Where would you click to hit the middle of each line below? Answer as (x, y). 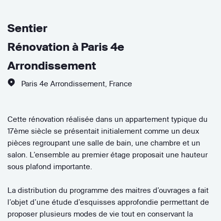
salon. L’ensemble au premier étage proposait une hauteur (108, 154)
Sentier (27, 28)
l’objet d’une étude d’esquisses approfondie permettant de (108, 202)
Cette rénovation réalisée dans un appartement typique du (108, 119)
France (121, 83)
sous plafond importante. (50, 166)
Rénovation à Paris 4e (66, 47)
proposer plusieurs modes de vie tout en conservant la (100, 214)
